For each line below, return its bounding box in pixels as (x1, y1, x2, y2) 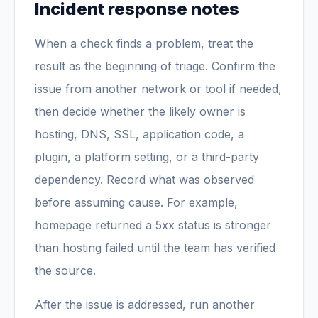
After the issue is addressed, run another (35, 297, 255, 312)
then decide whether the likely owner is (35, 104, 246, 119)
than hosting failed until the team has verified (35, 241, 275, 255)
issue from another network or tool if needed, (35, 82, 282, 96)
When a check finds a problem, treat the (35, 36, 253, 50)
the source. (35, 263, 96, 278)
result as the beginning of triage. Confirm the (35, 59, 275, 73)
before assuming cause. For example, (35, 195, 238, 209)
